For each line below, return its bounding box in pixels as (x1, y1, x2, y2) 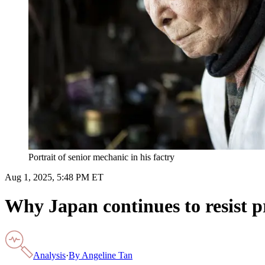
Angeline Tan (82, 250, 132, 260)
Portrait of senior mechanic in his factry (28, 151, 174, 162)
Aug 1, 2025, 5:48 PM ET (5, 172, 104, 182)
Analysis (33, 250, 66, 260)
